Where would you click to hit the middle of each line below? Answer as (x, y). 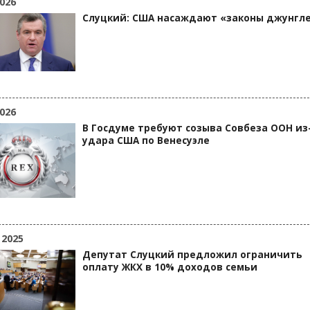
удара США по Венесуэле (146, 140)
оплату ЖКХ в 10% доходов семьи (170, 267)
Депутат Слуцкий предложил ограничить (192, 255)
